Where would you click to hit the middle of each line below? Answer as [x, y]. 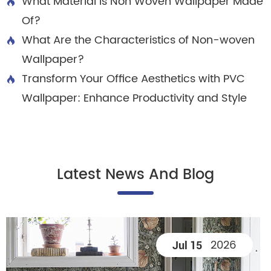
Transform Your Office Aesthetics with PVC [133, 79]
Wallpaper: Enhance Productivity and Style [134, 99]
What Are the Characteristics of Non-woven [138, 41]
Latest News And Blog [135, 175]
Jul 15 [187, 245]
